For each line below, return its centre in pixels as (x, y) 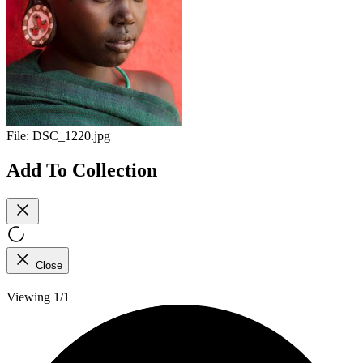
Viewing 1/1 (38, 297)
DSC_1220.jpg (71, 136)
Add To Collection (82, 170)
